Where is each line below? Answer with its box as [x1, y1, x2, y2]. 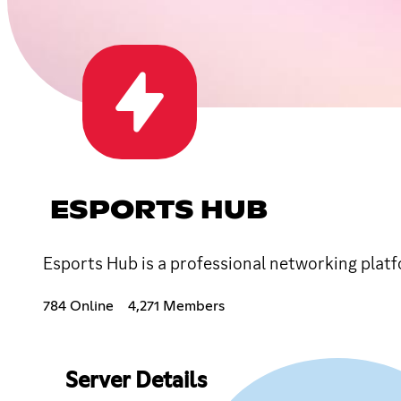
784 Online [43, 298, 114, 313]
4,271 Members [128, 298, 225, 313]
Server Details [64, 370, 207, 392]
